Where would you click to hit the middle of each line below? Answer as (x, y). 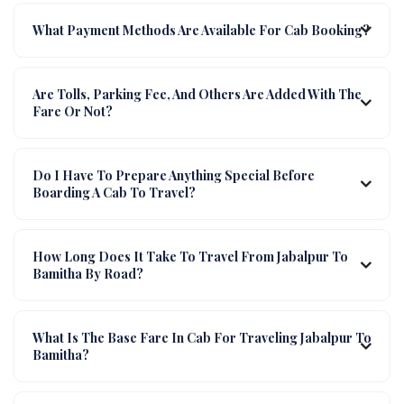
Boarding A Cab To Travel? (114, 192)
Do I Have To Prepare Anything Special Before (174, 175)
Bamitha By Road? (88, 273)
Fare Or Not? (73, 111)
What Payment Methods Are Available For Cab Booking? (201, 30)
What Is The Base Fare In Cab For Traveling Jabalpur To (202, 337)
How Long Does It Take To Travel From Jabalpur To (190, 256)
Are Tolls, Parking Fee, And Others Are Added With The (197, 94)
